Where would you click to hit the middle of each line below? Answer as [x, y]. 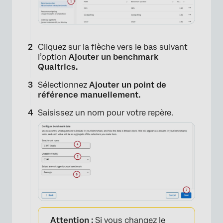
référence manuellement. [89, 95]
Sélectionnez [63, 85]
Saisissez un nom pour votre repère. [106, 112]
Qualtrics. [58, 67]
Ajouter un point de [128, 85]
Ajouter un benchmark [113, 57]
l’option [53, 57]
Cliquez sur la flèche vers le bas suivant [113, 47]
